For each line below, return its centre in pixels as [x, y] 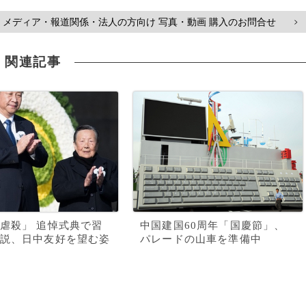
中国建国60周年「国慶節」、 [213, 225]
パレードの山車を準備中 [201, 239]
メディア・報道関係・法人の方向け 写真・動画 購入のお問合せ [139, 22]
